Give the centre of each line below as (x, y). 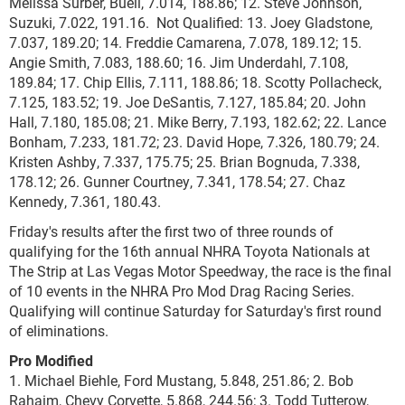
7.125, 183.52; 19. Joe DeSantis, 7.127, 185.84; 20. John (188, 102)
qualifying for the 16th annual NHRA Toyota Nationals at (189, 251)
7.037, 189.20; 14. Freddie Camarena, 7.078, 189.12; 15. (185, 42)
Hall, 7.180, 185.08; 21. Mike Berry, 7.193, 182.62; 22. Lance (198, 122)
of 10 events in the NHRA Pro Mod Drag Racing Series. (184, 291)
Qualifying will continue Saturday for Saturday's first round (195, 311)
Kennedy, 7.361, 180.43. (85, 201)
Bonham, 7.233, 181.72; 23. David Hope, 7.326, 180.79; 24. (194, 141)
